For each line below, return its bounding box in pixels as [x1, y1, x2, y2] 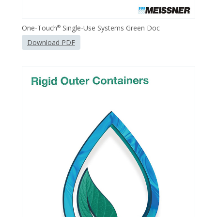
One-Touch [22, 23, 57, 32]
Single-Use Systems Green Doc [61, 23, 160, 32]
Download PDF [27, 37, 75, 47]
